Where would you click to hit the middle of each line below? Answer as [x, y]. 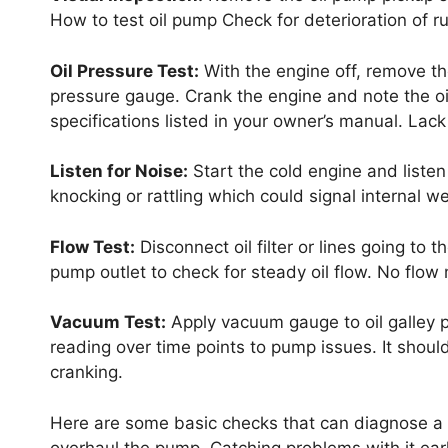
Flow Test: [92, 246]
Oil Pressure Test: [124, 70]
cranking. [86, 372]
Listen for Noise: [119, 171]
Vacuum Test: [108, 322]
